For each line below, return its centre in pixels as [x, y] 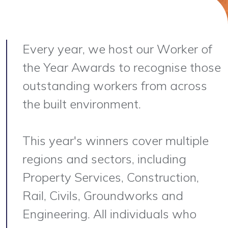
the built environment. [82, 104]
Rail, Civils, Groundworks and [103, 195]
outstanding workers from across [115, 85]
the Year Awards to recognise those [122, 67]
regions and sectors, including [104, 159]
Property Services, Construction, [111, 177]
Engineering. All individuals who [109, 214]
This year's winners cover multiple [116, 140]
